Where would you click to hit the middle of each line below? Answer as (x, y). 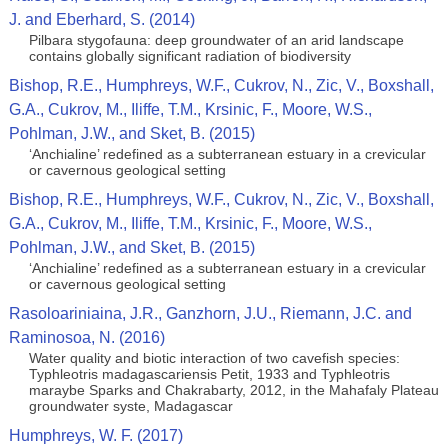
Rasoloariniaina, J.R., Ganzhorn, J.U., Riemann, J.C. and (210, 313)
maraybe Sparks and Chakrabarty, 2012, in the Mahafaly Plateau (233, 390)
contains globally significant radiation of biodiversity (189, 56)
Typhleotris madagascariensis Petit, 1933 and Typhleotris (209, 374)
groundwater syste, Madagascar (130, 406)
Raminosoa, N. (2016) (86, 337)
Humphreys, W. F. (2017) (95, 435)
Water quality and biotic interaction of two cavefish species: (214, 358)
